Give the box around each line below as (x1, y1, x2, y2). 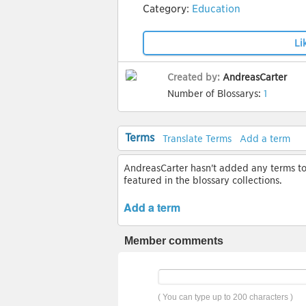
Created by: (167, 72, 223, 83)
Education (192, 3, 240, 15)
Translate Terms (163, 133, 232, 144)
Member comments (124, 235, 223, 247)
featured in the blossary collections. (124, 175, 282, 186)
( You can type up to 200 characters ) (158, 292, 293, 302)
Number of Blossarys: (167, 88, 264, 99)
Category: (143, 3, 192, 15)
